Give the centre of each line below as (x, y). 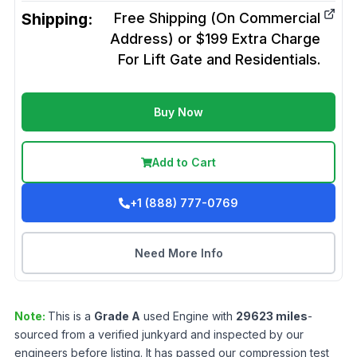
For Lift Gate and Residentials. (219, 59)
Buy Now (178, 112)
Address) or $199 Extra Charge (215, 39)
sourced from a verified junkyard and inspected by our (159, 334)
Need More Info (178, 253)
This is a (71, 316)
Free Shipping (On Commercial (217, 18)
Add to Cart (184, 162)
